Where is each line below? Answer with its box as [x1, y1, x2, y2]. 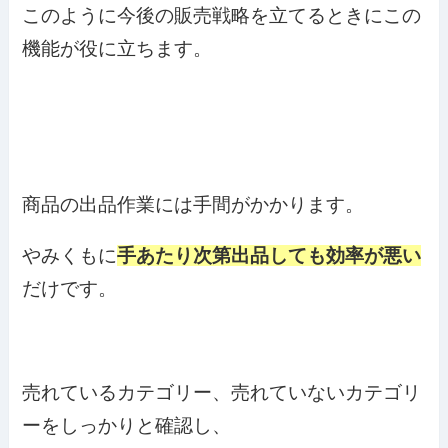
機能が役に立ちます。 [22, 38, 213, 60]
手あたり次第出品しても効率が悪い [117, 245, 422, 267]
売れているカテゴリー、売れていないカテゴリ [22, 382, 422, 404]
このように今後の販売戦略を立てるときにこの [22, 5, 422, 27]
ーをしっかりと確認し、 [22, 415, 232, 437]
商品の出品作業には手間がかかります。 [22, 193, 365, 215]
